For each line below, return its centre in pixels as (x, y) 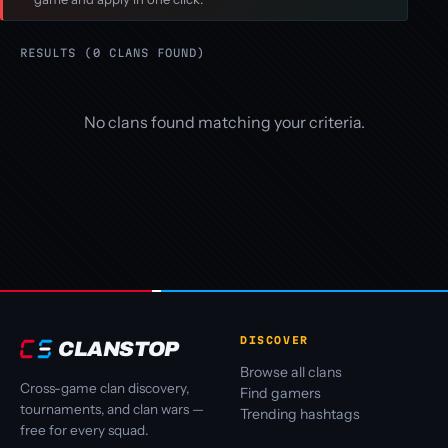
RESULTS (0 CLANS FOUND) (113, 52)
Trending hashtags (300, 414)
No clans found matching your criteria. (224, 122)
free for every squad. (84, 429)
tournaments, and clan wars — (112, 408)
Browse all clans (291, 372)
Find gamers (280, 393)
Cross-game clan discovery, (104, 387)
